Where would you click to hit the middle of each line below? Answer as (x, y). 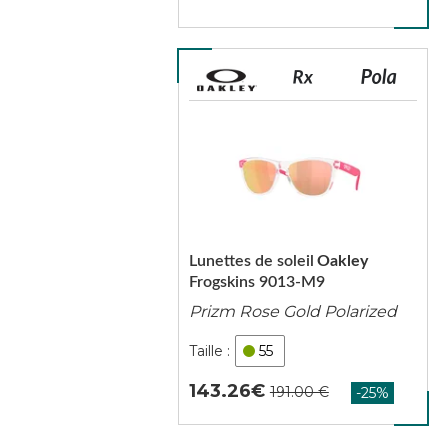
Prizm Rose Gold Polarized (292, 311)
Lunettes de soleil (251, 261)
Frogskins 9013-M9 (256, 282)
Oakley (342, 261)
